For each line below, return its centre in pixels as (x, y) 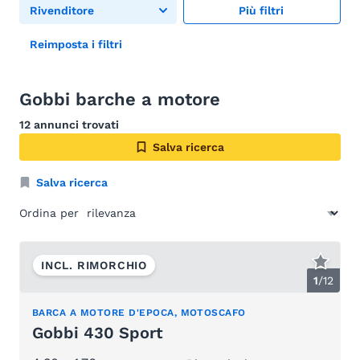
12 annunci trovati (69, 125)
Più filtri (261, 10)
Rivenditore (62, 10)
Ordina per (49, 213)
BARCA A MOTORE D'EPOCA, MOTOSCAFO (139, 313)
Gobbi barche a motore (120, 99)
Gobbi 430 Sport (98, 333)
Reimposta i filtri (76, 44)
